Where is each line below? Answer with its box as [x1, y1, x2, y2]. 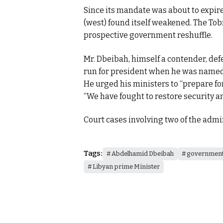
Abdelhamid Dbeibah [111, 149, 174, 157]
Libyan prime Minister [93, 162, 160, 170]
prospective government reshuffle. [84, 30, 213, 40]
